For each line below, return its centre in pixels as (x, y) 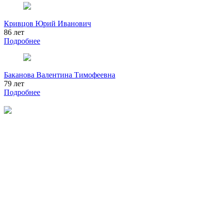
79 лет (14, 84)
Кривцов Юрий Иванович (47, 24)
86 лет (14, 32)
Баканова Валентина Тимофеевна (60, 75)
